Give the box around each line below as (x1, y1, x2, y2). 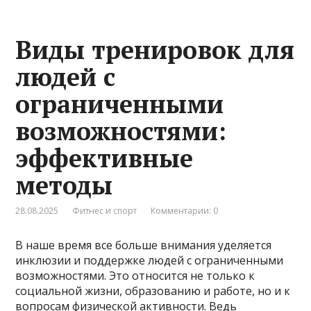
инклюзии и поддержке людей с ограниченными (15, 252, 284, 268)
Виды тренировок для (15, 33, 295, 66)
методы (15, 168, 113, 201)
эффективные (15, 141, 194, 174)
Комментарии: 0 (151, 204, 219, 217)
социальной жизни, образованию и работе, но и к (15, 283, 291, 299)
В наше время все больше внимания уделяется (15, 237, 272, 253)
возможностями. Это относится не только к (15, 267, 255, 283)
